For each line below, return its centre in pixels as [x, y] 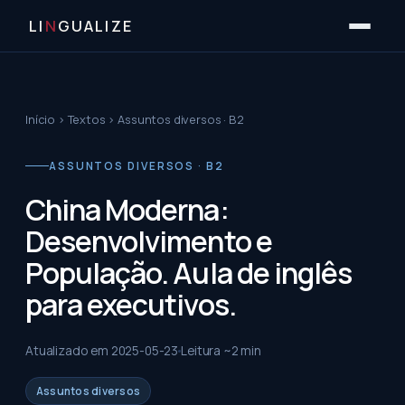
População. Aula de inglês [189, 273]
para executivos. [131, 305]
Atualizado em [68, 350]
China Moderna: [127, 210]
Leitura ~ [206, 350]
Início [41, 119]
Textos [86, 119]
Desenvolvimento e [149, 241]
